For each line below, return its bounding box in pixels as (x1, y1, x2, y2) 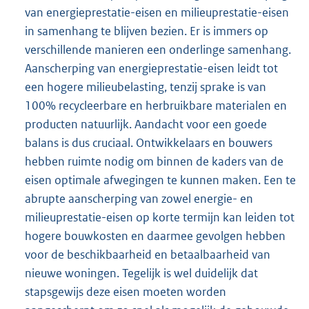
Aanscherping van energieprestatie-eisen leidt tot (25, 61, 278, 77)
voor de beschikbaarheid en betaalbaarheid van (25, 247, 270, 263)
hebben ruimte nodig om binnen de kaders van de (25, 154, 283, 170)
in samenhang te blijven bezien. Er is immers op (25, 23, 268, 39)
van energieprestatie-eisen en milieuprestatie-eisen (25, 5, 289, 21)
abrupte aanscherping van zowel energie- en (25, 191, 253, 207)
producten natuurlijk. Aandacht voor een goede (25, 117, 267, 132)
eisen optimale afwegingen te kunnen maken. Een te (25, 172, 296, 188)
